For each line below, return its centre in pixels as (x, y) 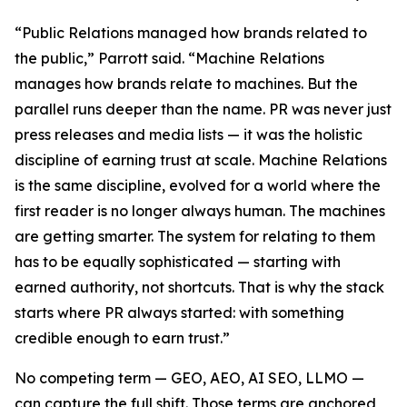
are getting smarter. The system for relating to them (195, 236)
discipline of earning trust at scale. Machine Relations (201, 159)
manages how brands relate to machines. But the (186, 83)
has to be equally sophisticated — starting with (178, 261)
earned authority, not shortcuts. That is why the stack (199, 287)
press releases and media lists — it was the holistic (189, 134)
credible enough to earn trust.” (122, 338)
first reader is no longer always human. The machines (200, 210)
